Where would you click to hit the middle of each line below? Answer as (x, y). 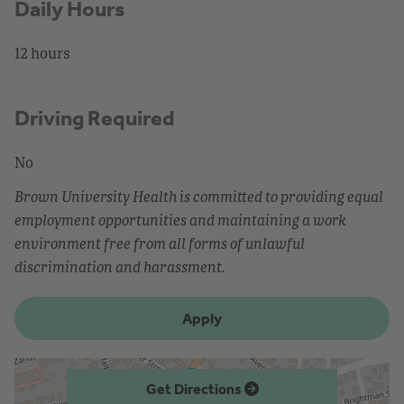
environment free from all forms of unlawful (160, 243)
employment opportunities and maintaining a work (180, 220)
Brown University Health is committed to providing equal (199, 196)
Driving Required (95, 118)
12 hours (42, 53)
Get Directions (195, 389)
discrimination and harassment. (120, 266)
